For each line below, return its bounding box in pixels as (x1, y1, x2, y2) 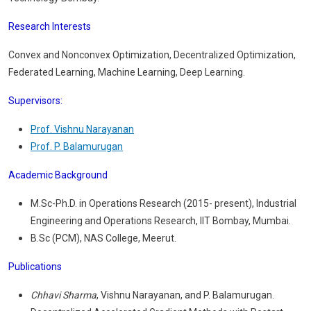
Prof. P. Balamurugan (31, 141, 123, 152)
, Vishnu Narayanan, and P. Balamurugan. (96, 289, 274, 301)
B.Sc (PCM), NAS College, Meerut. (31, 233, 176, 244)
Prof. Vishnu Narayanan (31, 124, 134, 135)
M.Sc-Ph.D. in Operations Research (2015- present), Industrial (31, 198, 296, 209)
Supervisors (8, 95, 60, 106)
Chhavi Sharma (31, 289, 96, 301)
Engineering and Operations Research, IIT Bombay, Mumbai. (31, 215, 291, 226)
